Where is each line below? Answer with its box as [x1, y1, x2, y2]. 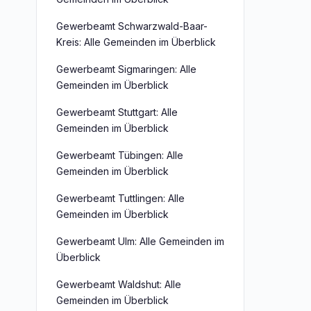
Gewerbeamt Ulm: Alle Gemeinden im [56, 235, 224, 247]
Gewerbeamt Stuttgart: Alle [56, 106, 178, 118]
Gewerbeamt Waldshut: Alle [56, 278, 181, 290]
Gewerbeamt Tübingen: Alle [56, 149, 183, 161]
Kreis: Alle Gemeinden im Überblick [56, 36, 216, 48]
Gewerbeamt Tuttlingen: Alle [56, 192, 185, 204]
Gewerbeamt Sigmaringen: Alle [56, 63, 196, 75]
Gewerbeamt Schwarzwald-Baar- [56, 20, 208, 32]
